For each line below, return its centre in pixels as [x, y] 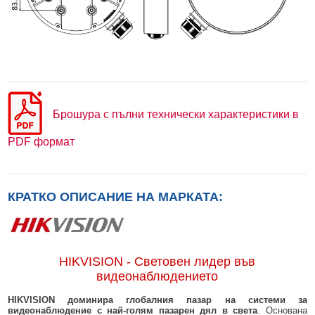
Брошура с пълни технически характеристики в [175, 114]
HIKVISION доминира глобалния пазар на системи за [157, 300]
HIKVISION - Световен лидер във [157, 262]
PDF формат [41, 141]
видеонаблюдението [157, 277]
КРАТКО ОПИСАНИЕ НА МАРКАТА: [116, 197]
